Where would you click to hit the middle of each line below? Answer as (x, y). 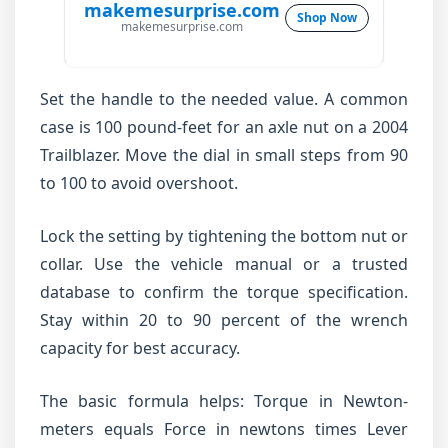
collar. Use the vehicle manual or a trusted (224, 264)
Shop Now (327, 17)
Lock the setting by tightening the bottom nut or (224, 236)
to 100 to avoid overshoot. (139, 183)
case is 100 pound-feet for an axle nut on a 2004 (224, 127)
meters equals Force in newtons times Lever (224, 429)
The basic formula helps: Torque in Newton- (224, 401)
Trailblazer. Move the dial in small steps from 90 (224, 155)
